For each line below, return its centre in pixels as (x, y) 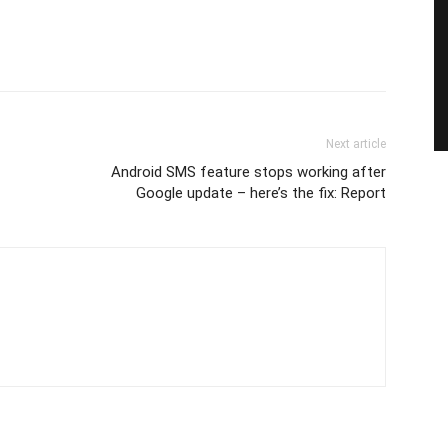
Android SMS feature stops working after (248, 172)
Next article (356, 144)
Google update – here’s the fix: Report (261, 193)
